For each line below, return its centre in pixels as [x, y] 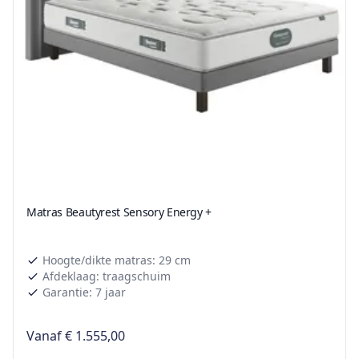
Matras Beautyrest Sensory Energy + [119, 212]
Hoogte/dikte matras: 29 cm [117, 260]
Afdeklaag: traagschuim [107, 276]
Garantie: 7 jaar [84, 292]
